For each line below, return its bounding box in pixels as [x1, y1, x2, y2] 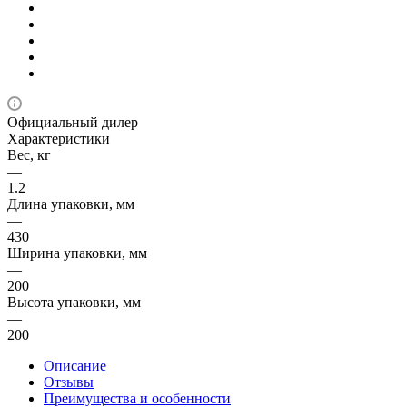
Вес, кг [7, 146, 51, 163]
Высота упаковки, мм [7, 293, 141, 310]
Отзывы [44, 373, 94, 390]
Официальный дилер [7, 114, 138, 130]
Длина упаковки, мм [7, 195, 134, 212]
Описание [44, 357, 106, 373]
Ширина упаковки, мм [7, 244, 147, 261]
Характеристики [7, 130, 110, 146]
